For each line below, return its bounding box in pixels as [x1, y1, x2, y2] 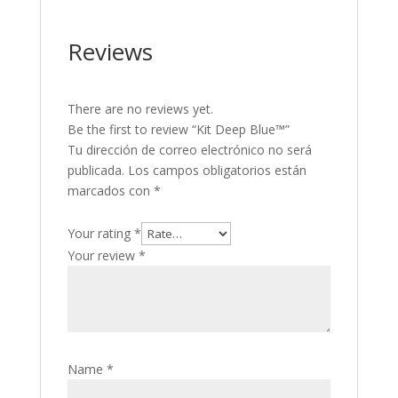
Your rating [67, 224, 134, 242]
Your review [67, 246, 139, 264]
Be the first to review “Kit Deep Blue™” [67, 120, 290, 138]
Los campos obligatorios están [127, 161, 306, 179]
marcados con [67, 181, 154, 199]
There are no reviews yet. [67, 99, 213, 117]
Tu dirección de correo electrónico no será [67, 140, 312, 158]
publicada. [67, 161, 124, 179]
